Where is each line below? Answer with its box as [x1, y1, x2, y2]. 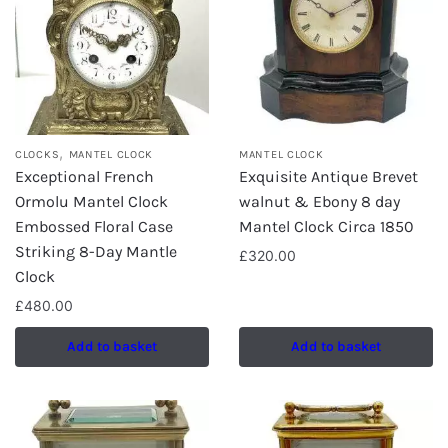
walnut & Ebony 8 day [239, 192, 400, 211]
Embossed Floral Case [15, 217, 173, 236]
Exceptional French [15, 167, 154, 186]
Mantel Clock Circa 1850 [239, 217, 414, 236]
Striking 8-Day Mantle [15, 242, 177, 261]
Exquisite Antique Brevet [239, 167, 418, 186]
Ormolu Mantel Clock [15, 192, 168, 211]
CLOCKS [15, 148, 60, 161]
